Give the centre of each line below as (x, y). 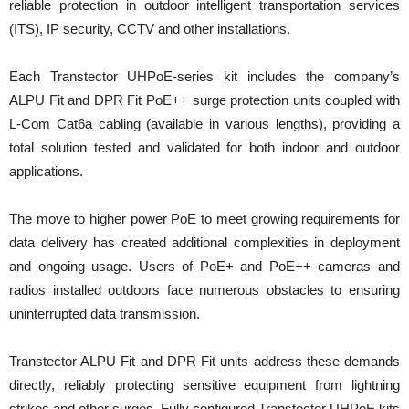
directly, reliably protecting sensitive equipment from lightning (204, 384)
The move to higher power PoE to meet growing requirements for (204, 218)
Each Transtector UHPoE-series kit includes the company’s (204, 76)
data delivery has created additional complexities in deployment (204, 242)
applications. (46, 171)
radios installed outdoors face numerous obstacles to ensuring (204, 289)
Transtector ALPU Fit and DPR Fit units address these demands (204, 361)
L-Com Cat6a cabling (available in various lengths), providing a (204, 123)
